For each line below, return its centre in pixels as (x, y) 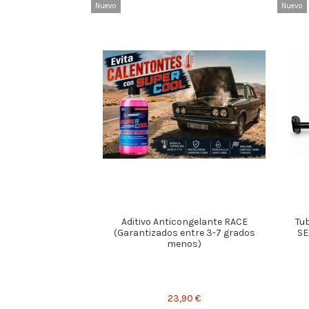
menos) (184, 244)
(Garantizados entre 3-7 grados (184, 233)
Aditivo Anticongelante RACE (184, 222)
